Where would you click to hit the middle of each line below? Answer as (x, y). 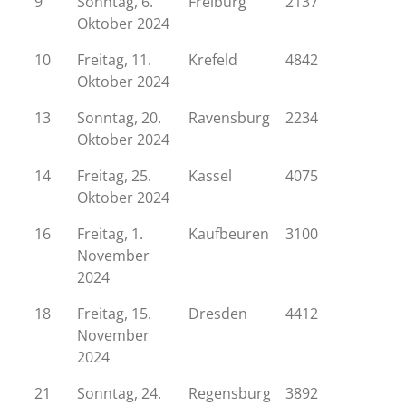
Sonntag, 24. (119, 393)
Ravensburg (229, 118)
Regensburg (230, 393)
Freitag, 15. (114, 314)
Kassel (210, 176)
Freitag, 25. (114, 176)
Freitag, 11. (114, 60)
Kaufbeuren (229, 234)
